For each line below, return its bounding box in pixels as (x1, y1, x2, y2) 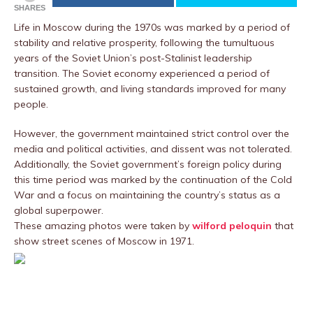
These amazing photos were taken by (14, 219, 192, 232)
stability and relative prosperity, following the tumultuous (14, 36, 275, 49)
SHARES (14, 3, 45, 12)
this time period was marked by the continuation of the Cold (14, 173, 292, 186)
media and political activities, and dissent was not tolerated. (14, 143, 292, 155)
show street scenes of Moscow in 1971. (14, 235, 194, 247)
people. (14, 98, 48, 110)
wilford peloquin (192, 219, 272, 232)
